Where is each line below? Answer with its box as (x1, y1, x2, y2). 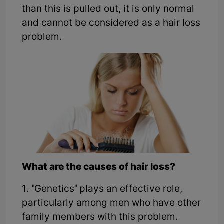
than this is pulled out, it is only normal (22, 3, 194, 16)
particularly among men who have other (22, 197, 201, 210)
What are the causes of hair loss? (22, 161, 175, 174)
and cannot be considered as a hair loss (22, 17, 200, 30)
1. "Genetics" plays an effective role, (22, 183, 182, 196)
